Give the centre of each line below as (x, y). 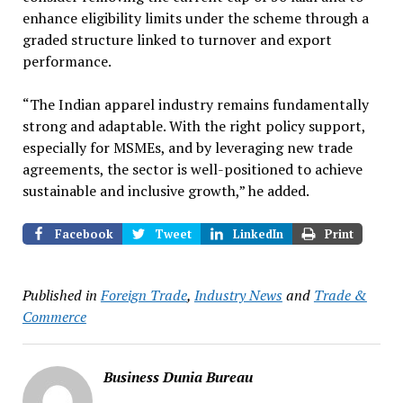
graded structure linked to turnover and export (177, 39)
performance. (67, 61)
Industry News (238, 295)
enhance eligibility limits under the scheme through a (195, 18)
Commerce (54, 316)
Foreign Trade (143, 295)
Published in (59, 295)
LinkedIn (258, 233)
